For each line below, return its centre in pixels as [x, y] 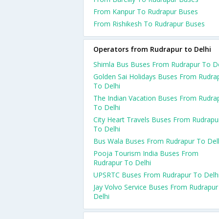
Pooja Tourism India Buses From [146, 153]
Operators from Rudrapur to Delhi [152, 49]
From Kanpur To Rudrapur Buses [146, 11]
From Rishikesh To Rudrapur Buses [149, 24]
